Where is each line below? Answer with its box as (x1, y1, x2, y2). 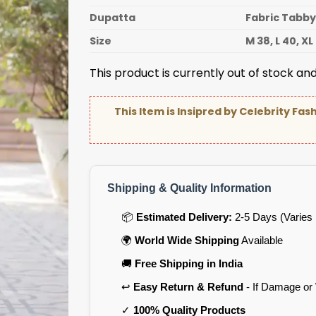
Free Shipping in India (134, 257, 243, 270)
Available (238, 234, 283, 247)
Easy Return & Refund (133, 281, 243, 293)
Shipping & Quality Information (107, 182, 272, 195)
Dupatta (90, 10, 135, 25)
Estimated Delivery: (135, 211, 232, 224)
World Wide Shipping (134, 234, 239, 247)
